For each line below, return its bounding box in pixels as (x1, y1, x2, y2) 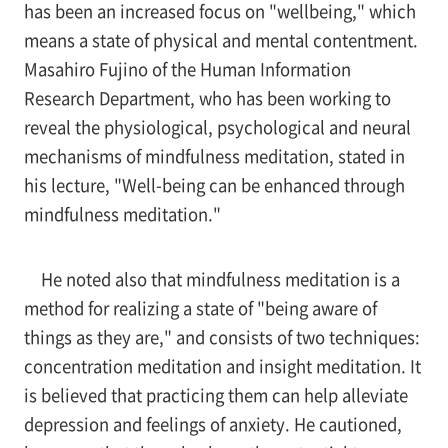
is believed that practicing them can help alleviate (23, 382, 408, 407)
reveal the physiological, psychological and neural (23, 115, 411, 140)
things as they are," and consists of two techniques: (23, 324, 420, 349)
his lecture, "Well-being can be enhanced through (23, 173, 405, 198)
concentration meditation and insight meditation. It (23, 353, 421, 378)
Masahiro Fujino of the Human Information (23, 57, 351, 82)
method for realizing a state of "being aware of (23, 295, 377, 320)
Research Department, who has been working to (23, 86, 391, 111)
